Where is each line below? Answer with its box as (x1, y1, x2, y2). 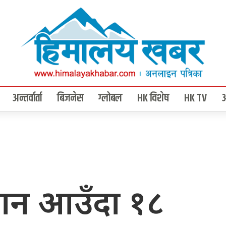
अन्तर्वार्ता (13, 90, 42, 107)
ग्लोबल (98, 90, 122, 107)
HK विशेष (137, 90, 169, 107)
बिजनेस (57, 90, 83, 107)
